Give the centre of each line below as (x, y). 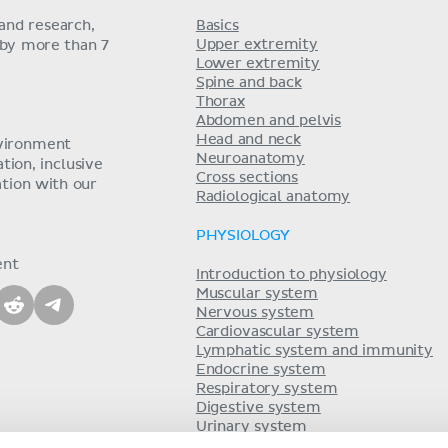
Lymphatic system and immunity (314, 351)
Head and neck (248, 140)
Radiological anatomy (273, 197)
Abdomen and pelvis (268, 121)
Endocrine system (260, 370)
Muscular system (256, 294)
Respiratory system (266, 389)
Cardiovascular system (277, 332)
